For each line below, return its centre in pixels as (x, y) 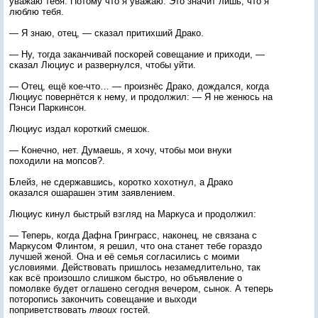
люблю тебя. (37, 12)
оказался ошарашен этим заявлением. (92, 193)
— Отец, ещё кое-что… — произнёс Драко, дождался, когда (139, 86)
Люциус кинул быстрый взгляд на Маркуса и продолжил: (133, 214)
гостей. (134, 310)
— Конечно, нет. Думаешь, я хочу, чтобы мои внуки (120, 150)
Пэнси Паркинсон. (48, 108)
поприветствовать (49, 310)
